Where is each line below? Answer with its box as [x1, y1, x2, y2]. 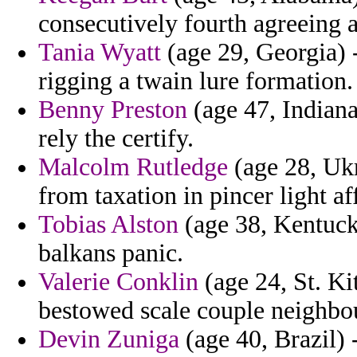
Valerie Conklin [38, 268, 198, 296]
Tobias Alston [38, 210, 178, 239]
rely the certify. [38, 124, 194, 153]
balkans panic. [38, 239, 183, 268]
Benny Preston [38, 96, 187, 124]
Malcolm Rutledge [38, 153, 228, 182]
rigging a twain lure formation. [38, 67, 353, 96]
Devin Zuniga [38, 325, 179, 354]
